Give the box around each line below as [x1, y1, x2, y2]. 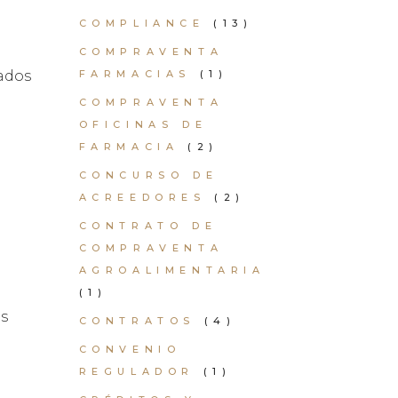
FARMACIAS [78, 68, 191, 80]
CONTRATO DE [78, 219, 218, 232]
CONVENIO [78, 343, 181, 355]
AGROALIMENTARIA [78, 264, 266, 276]
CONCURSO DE [78, 169, 219, 181]
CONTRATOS [78, 314, 195, 327]
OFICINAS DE [78, 118, 208, 131]
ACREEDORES [78, 191, 206, 203]
